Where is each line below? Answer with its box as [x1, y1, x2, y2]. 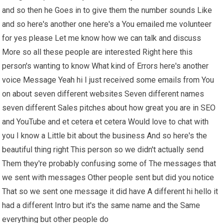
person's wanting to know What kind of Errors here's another [2, 61, 209, 71]
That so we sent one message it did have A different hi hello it [2, 186, 219, 196]
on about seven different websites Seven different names [2, 89, 205, 99]
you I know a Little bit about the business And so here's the [2, 130, 208, 140]
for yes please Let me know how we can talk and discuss [2, 33, 202, 43]
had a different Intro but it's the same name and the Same [2, 200, 201, 210]
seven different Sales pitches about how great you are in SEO [2, 103, 216, 112]
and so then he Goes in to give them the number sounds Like [2, 5, 213, 15]
